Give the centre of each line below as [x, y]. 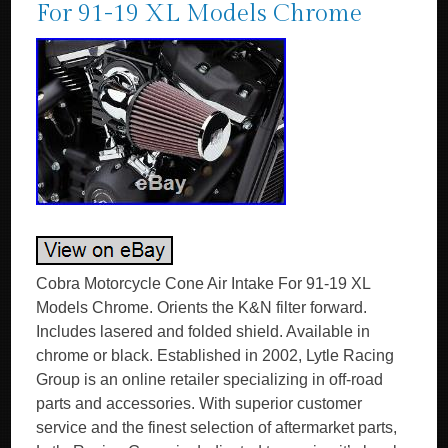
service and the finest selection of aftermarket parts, [217, 427]
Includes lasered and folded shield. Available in [203, 331]
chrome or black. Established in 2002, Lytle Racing [215, 355]
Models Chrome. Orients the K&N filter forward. [202, 307]
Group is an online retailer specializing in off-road [210, 379]
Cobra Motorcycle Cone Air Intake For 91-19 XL [203, 283]
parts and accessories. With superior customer [199, 403]
